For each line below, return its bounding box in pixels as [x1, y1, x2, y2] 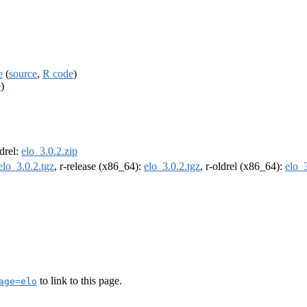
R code [42, 67, 73, 79]
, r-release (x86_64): [54, 160, 144, 173]
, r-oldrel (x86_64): [200, 160, 285, 173]
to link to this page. [37, 274, 122, 286]
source [9, 67, 37, 79]
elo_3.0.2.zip [21, 145, 77, 158]
